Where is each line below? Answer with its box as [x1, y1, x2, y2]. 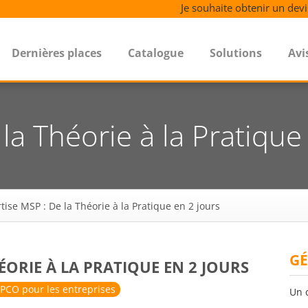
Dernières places [12, 45, 102, 60]
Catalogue [128, 45, 184, 60]
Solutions [210, 45, 262, 60]
